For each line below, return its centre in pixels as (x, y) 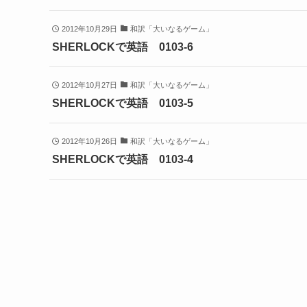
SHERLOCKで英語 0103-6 (123, 47)
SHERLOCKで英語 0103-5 (123, 103)
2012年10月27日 (89, 85)
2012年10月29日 (89, 29)
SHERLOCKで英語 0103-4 (123, 159)
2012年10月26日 (89, 141)
